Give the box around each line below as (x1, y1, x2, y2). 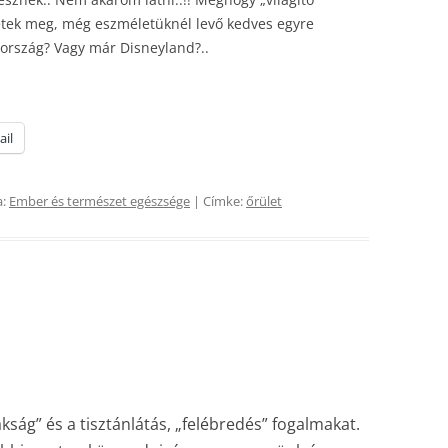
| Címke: (190, 192, 246, 211)
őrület (246, 192, 282, 211)
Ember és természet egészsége (9, 192, 190, 211)
